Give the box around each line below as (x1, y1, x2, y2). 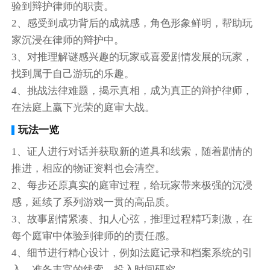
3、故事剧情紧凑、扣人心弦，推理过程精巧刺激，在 (11, 213, 253, 225)
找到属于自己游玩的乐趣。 (11, 68, 135, 80)
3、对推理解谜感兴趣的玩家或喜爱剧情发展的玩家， (11, 51, 253, 63)
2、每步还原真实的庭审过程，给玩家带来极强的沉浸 (11, 180, 253, 192)
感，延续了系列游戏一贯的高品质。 (11, 196, 176, 209)
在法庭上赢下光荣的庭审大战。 (11, 102, 155, 114)
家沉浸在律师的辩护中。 (11, 34, 125, 46)
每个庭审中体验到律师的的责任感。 (11, 230, 176, 242)
